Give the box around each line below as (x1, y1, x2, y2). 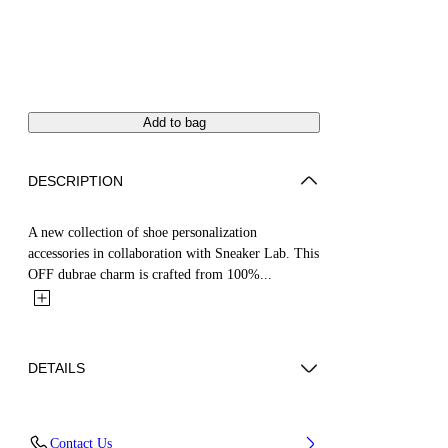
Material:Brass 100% (44, 423, 162, 439)
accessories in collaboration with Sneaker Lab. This (28, 245, 319, 261)
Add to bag (142, 114, 206, 130)
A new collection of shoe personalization (28, 224, 257, 240)
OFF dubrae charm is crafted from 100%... (28, 266, 272, 282)
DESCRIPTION (28, 172, 123, 189)
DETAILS (28, 359, 85, 376)
